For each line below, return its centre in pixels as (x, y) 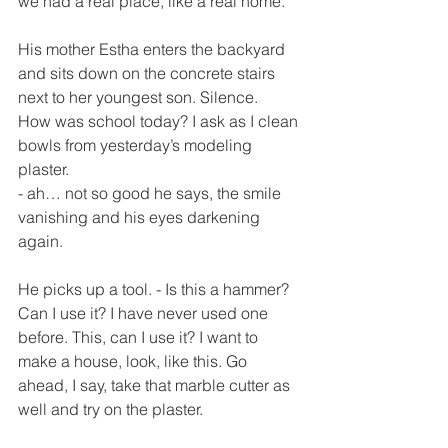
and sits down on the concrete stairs (148, 73)
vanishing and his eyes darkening (141, 217)
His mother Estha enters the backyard (153, 49)
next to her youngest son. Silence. (138, 97)
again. (40, 241)
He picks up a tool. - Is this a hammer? (155, 289)
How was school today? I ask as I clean (160, 121)
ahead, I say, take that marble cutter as (156, 385)
